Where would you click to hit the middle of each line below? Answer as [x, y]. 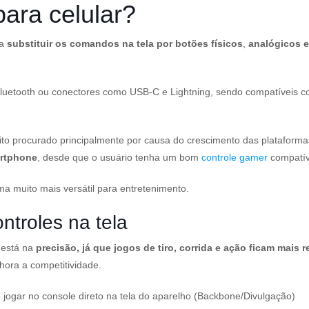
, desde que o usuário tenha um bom [119, 157]
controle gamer [235, 157]
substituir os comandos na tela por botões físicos [125, 43]
